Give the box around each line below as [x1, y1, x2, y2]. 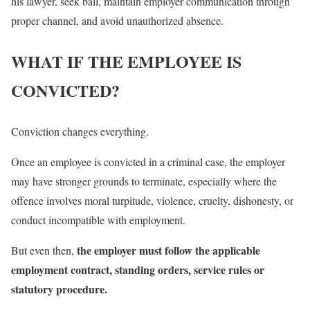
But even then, [11, 242, 77, 257]
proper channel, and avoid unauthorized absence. [11, 12, 224, 28]
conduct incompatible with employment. [11, 212, 185, 227]
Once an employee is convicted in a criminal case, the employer [11, 154, 285, 169]
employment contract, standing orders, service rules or [11, 261, 264, 277]
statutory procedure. [11, 280, 107, 297]
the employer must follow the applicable [77, 241, 260, 258]
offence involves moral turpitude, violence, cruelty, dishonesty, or [11, 192, 293, 208]
